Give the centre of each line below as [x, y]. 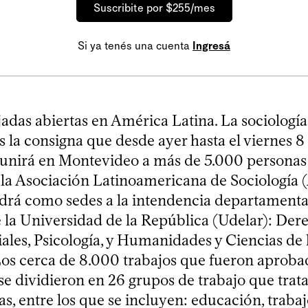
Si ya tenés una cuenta [135, 46]
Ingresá [211, 46]
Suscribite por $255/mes [154, 8]
